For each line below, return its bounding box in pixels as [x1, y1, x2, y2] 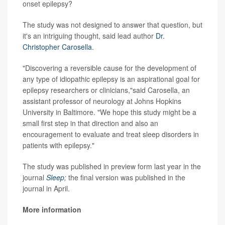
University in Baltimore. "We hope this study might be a [23, 107, 196, 118]
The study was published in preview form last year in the [23, 161, 201, 172]
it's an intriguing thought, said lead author [23, 31, 156, 41]
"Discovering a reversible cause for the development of [23, 63, 196, 73]
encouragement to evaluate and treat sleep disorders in [23, 129, 199, 140]
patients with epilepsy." [23, 140, 94, 151]
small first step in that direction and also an [23, 118, 158, 129]
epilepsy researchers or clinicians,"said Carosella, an [23, 85, 190, 95]
